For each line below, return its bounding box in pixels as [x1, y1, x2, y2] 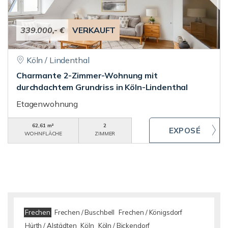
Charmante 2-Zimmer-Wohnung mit [16, 70, 158, 80]
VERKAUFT [72, 25, 116, 35]
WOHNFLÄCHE [24, 130, 63, 137]
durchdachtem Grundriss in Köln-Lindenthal [16, 82, 188, 92]
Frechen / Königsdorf [118, 208, 183, 216]
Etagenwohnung [16, 99, 78, 109]
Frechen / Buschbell [54, 208, 115, 216]
